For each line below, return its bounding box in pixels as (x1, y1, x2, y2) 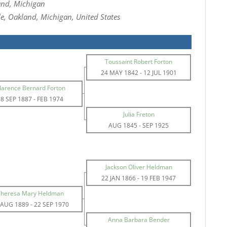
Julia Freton (123, 110, 155, 119)
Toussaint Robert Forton (105, 57, 173, 66)
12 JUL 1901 (143, 68, 177, 77)
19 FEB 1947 (141, 174, 176, 182)
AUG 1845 (108, 121, 138, 130)
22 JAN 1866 (101, 174, 136, 182)
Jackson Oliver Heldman (105, 163, 172, 171)
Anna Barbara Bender (107, 215, 170, 224)
